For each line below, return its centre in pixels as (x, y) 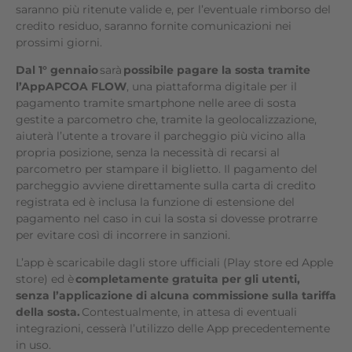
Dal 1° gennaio (57, 70)
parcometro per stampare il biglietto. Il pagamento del (167, 169)
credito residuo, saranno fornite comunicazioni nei (154, 26)
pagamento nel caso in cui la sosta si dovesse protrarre (167, 218)
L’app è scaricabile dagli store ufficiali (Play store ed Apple (174, 262)
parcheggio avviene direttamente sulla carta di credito (166, 185)
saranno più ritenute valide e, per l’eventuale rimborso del (173, 9)
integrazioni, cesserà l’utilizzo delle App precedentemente (173, 328)
